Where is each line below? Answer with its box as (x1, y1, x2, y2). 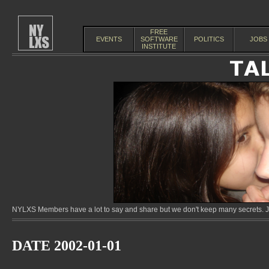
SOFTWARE (140, 35, 178, 43)
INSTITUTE (142, 43, 176, 50)
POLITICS (193, 35, 224, 43)
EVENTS (96, 35, 122, 43)
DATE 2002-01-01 (12, 238, 121, 253)
